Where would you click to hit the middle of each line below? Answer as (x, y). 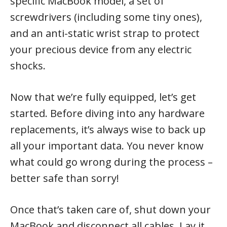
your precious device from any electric (101, 49)
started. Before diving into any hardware (107, 113)
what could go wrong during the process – (111, 162)
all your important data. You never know (107, 145)
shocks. (28, 65)
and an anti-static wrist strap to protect (105, 33)
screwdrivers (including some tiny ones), (106, 17)
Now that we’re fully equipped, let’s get (103, 97)
